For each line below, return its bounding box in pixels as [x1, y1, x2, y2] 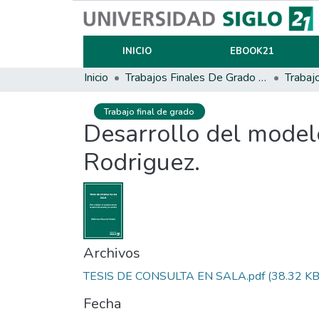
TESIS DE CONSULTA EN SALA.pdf [83, 268, 265, 285]
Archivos [83, 244, 140, 263]
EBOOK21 [229, 45, 274, 58]
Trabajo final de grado [104, 105, 195, 117]
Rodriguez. [83, 146, 200, 179]
